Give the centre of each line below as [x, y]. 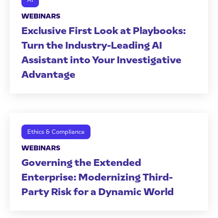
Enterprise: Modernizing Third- [97, 177]
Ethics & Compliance [56, 132]
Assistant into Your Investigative [101, 60]
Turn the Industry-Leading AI [92, 45]
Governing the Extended [81, 163]
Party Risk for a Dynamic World [98, 192]
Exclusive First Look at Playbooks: [104, 31]
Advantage [48, 74]
